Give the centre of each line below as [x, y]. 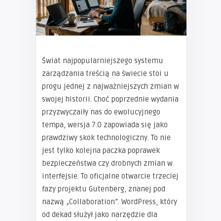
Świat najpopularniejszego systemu [103, 61]
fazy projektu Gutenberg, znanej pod [104, 189]
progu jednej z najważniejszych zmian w [110, 87]
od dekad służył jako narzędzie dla [100, 215]
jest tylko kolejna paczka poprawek [101, 151]
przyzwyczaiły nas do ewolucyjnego [101, 112]
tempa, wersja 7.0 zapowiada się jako [105, 125]
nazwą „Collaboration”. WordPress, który [110, 202]
